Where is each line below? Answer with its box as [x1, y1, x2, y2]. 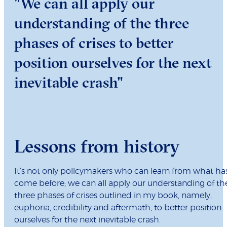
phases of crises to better [14, 33, 173, 53]
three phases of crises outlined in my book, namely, [14, 192, 212, 200]
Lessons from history [14, 135, 180, 158]
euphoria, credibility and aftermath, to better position [14, 204, 221, 212]
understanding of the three [14, 14, 189, 33]
